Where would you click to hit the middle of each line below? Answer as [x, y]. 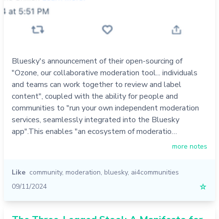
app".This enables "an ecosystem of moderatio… [94, 131]
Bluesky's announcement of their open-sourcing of [97, 61]
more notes [190, 146]
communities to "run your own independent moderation [105, 108]
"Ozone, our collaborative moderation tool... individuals [105, 73]
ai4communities [155, 172]
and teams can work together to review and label [97, 84]
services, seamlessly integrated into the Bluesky [96, 120]
